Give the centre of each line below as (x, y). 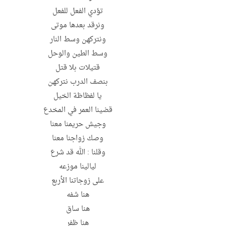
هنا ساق (78, 209)
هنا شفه (78, 195)
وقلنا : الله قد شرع (78, 153)
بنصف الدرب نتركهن (78, 82)
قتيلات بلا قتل (78, 68)
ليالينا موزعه (78, 167)
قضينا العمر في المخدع (78, 110)
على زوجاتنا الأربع (78, 181)
